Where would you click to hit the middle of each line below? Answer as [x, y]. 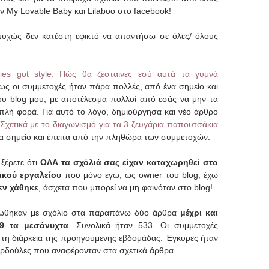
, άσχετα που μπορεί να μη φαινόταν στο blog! [125, 187]
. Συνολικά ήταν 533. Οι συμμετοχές [143, 225]
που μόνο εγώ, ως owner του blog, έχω [140, 174]
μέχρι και [199, 212]
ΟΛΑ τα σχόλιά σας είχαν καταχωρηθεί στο [129, 162]
